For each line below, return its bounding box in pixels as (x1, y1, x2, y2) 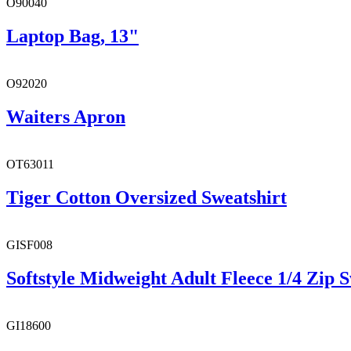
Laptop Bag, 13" (6, 26, 139, 47)
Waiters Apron (6, 107, 125, 128)
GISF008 (6, 237, 52, 251)
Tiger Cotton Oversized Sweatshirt (6, 187, 287, 208)
